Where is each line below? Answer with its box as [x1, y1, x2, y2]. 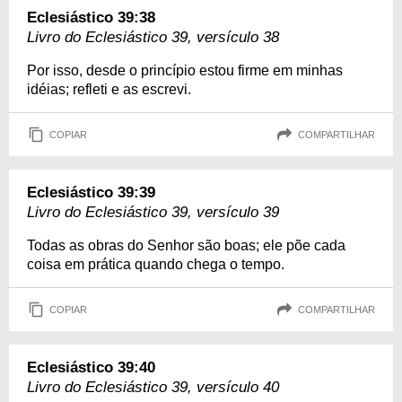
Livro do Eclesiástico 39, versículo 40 [27, 379, 279, 397]
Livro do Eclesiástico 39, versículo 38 [27, 29, 279, 47]
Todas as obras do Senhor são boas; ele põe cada [27, 238, 345, 254]
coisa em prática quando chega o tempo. [27, 257, 284, 273]
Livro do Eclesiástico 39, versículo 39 [27, 204, 279, 222]
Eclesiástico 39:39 [27, 184, 155, 202]
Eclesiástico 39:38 [27, 9, 155, 27]
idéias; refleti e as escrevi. [27, 82, 191, 98]
